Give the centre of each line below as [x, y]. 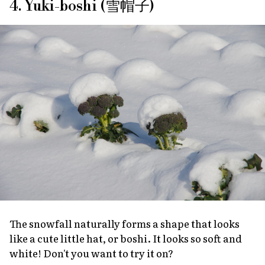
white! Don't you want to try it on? [91, 253]
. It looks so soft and [195, 238]
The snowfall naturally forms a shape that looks [125, 223]
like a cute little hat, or [65, 238]
